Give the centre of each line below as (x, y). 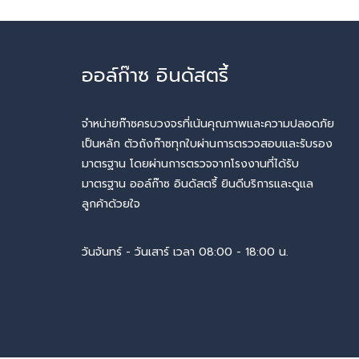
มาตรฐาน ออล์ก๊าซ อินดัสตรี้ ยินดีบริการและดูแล (198, 184)
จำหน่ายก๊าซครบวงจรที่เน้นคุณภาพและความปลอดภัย (208, 124)
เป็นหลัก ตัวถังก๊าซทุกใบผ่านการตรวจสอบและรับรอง (207, 144)
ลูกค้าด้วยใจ (111, 204)
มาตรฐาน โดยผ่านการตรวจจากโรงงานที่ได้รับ (190, 164)
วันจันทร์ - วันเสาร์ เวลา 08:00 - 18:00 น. (185, 252)
